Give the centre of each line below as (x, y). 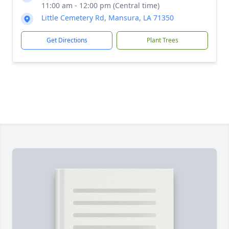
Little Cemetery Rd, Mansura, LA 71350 (108, 18)
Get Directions (67, 40)
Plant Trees (162, 40)
